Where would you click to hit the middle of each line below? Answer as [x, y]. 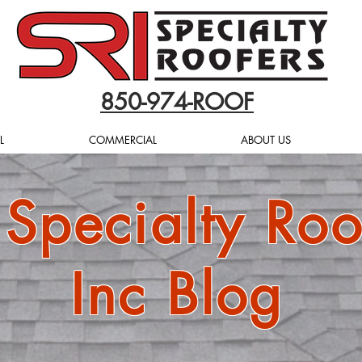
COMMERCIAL [122, 140]
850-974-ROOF [177, 102]
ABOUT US [266, 140]
